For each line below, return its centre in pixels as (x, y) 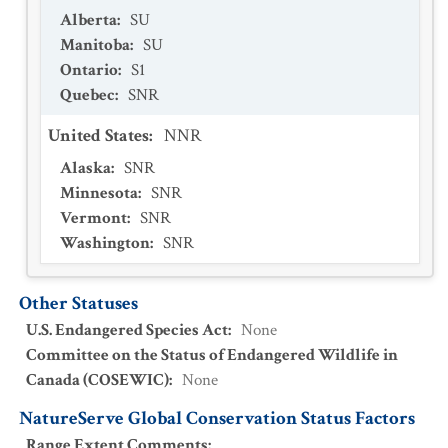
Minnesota (99, 193)
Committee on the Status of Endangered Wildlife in (212, 355)
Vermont (93, 218)
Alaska (85, 168)
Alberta (88, 20)
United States (98, 135)
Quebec (87, 95)
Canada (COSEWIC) (97, 380)
